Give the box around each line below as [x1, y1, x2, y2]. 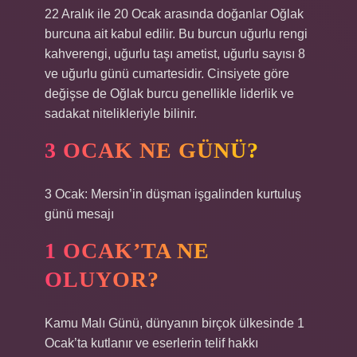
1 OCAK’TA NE [45, 238, 210, 263]
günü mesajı [45, 207, 114, 221]
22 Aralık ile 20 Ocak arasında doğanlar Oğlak [45, 7, 304, 21]
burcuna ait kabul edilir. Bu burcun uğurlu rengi [45, 27, 308, 41]
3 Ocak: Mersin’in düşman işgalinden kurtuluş [45, 187, 301, 201]
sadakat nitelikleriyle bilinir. [45, 107, 197, 120]
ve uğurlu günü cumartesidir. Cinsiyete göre [45, 67, 289, 80]
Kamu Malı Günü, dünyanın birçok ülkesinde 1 [45, 316, 304, 330]
